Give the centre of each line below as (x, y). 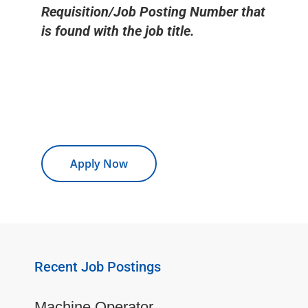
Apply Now (99, 164)
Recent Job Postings (98, 267)
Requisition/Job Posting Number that (153, 12)
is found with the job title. (118, 31)
